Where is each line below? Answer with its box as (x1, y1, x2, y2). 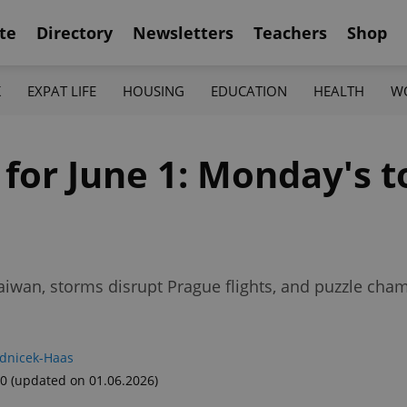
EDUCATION (211, 81, 288, 100)
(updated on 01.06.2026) (11, 372, 158, 389)
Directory (36, 21, 113, 44)
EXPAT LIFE (26, 81, 96, 100)
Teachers (253, 21, 327, 44)
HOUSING (122, 81, 184, 100)
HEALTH (313, 81, 365, 100)
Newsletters (133, 21, 233, 44)
